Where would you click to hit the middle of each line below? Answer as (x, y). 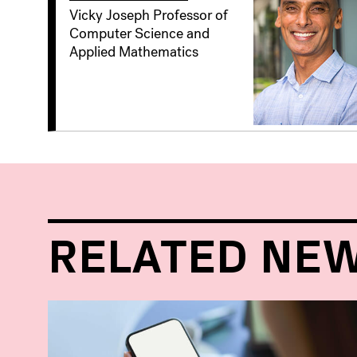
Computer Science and (139, 33)
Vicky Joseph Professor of (149, 15)
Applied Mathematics (134, 52)
